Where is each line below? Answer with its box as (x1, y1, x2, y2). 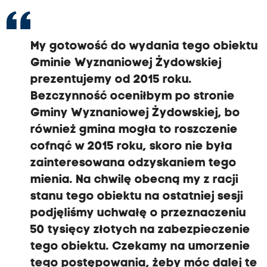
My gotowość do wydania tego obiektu (30, 40, 258, 52)
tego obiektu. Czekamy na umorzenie (30, 240, 250, 253)
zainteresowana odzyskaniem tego (30, 157, 237, 169)
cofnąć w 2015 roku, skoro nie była (30, 140, 232, 153)
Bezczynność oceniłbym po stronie (30, 90, 235, 103)
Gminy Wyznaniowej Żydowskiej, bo (30, 107, 240, 119)
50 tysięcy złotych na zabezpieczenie (30, 223, 250, 236)
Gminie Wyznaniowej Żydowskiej (30, 57, 222, 69)
